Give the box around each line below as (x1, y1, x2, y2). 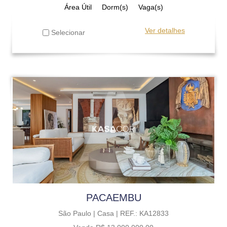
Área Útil (64, 3, 92, 11)
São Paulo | (58, 209, 97, 217)
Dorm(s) (101, 3, 128, 11)
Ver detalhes (145, 26, 185, 34)
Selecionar (49, 28, 85, 36)
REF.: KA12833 (120, 209, 169, 217)
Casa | (97, 209, 120, 217)
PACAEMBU (86, 192, 141, 203)
